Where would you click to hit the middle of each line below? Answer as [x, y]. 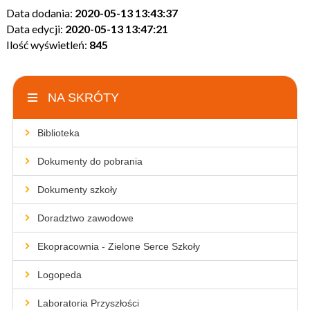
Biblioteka [58, 133]
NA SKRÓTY [83, 98]
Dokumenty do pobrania [90, 162]
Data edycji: [35, 29]
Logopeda [59, 275]
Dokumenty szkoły [77, 190]
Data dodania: [40, 13]
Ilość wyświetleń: [47, 45]
